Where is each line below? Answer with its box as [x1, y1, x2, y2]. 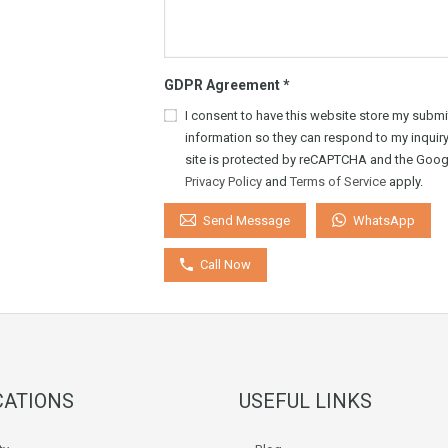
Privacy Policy [185, 174, 262, 189]
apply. [386, 174, 423, 189]
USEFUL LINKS [239, 389, 372, 414]
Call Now [200, 257, 251, 273]
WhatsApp [353, 212, 415, 228]
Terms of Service [290, 174, 386, 189]
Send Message [203, 212, 290, 228]
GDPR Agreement [164, 77, 283, 93]
